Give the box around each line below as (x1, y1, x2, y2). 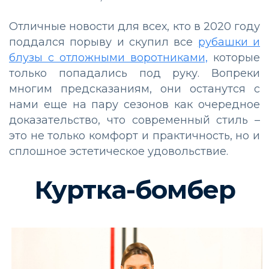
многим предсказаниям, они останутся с (9, 82, 260, 95)
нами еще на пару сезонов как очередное (9, 97, 260, 111)
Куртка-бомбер (34, 174, 235, 205)
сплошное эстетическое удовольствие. (9, 144, 228, 158)
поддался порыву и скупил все (9, 35, 198, 49)
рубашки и (198, 35, 261, 49)
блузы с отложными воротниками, (9, 50, 208, 64)
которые (208, 50, 260, 64)
